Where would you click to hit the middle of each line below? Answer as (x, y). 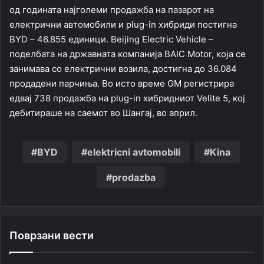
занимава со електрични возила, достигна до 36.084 (123, 68)
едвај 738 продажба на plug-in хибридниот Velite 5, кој (127, 98)
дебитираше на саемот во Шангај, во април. (103, 113)
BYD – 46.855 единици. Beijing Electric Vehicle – (111, 39)
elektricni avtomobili (133, 152)
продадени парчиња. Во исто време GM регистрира (122, 83)
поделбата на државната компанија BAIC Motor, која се (128, 54)
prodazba (133, 177)
